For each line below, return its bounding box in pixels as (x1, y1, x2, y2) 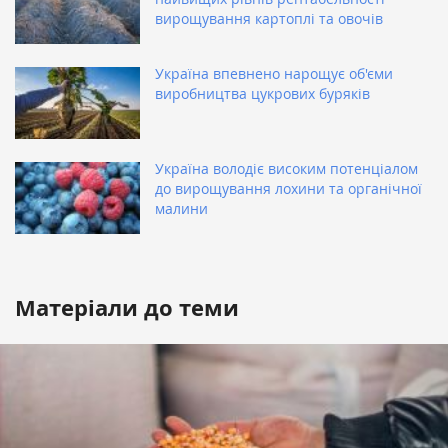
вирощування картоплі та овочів (155, 9, 383, 29)
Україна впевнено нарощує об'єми (155, 64, 393, 84)
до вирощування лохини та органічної (155, 179, 422, 199)
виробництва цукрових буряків (155, 84, 370, 104)
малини (155, 199, 208, 219)
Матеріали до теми (15, 292, 239, 324)
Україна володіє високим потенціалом (155, 159, 418, 179)
